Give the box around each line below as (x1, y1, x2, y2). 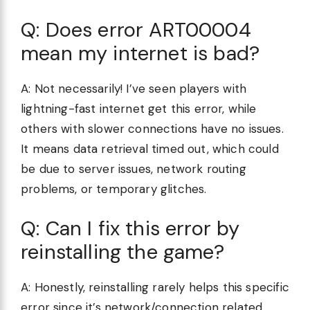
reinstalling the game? (21, 239, 224, 266)
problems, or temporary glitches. (21, 181, 207, 197)
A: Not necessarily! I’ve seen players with (21, 80, 247, 96)
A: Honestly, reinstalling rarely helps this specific (21, 280, 289, 295)
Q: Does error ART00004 (21, 16, 251, 43)
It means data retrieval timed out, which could (21, 140, 279, 156)
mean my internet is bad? (21, 39, 260, 66)
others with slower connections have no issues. (21, 120, 284, 136)
